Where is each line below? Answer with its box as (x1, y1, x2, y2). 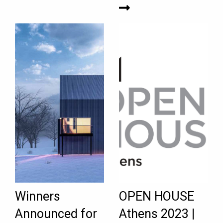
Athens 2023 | (119, 207, 195, 222)
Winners (15, 189, 60, 204)
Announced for (15, 207, 97, 222)
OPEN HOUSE (119, 189, 194, 204)
